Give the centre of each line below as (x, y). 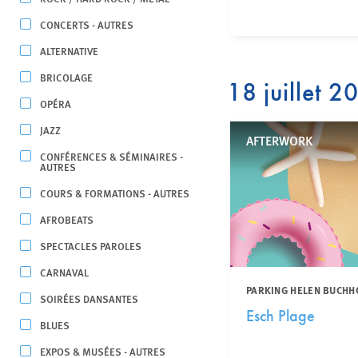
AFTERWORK (279, 140)
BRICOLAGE (66, 77)
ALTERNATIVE (69, 51)
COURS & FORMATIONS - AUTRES (115, 193)
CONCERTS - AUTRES (87, 24)
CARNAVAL (64, 272)
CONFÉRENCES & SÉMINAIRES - (111, 156)
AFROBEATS (67, 219)
